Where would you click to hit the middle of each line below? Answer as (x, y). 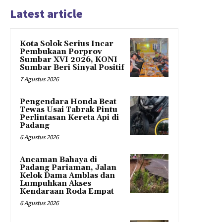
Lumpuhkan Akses (55, 184)
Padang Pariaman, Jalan (68, 168)
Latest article (46, 14)
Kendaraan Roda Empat (67, 192)
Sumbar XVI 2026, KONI (69, 60)
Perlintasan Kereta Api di (69, 118)
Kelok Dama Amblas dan (67, 176)
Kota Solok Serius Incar (67, 44)
